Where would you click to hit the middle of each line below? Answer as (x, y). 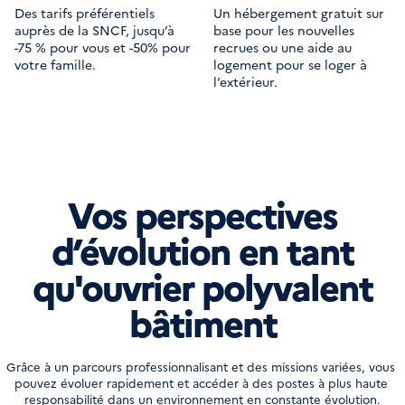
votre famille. (55, 64)
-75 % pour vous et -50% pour (103, 47)
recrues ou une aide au (283, 47)
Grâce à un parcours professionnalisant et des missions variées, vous (201, 366)
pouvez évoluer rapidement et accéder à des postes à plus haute (201, 382)
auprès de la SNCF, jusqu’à (94, 30)
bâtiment (202, 321)
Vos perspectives (202, 213)
